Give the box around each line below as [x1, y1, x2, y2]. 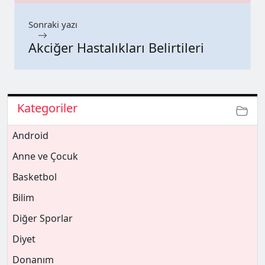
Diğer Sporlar [12, 212, 73, 225]
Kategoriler [17, 100, 77, 117]
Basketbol [12, 170, 57, 184]
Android [12, 129, 49, 143]
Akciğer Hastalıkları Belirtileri [28, 39, 204, 57]
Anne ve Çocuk [12, 150, 78, 163]
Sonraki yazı [28, 18, 77, 31]
